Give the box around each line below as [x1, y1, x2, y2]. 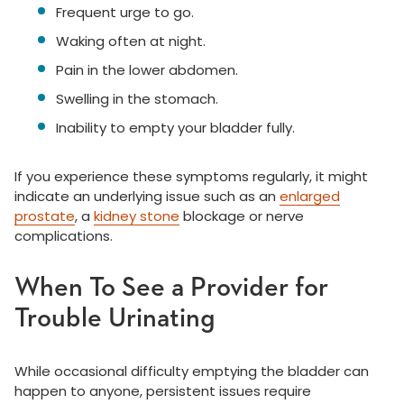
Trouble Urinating [14, 306, 216, 334]
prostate [14, 207, 75, 226]
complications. [14, 226, 113, 246]
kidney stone [94, 207, 179, 226]
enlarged [280, 187, 340, 207]
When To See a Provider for [14, 275, 328, 303]
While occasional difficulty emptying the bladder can [14, 362, 369, 381]
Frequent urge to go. [56, 3, 194, 23]
